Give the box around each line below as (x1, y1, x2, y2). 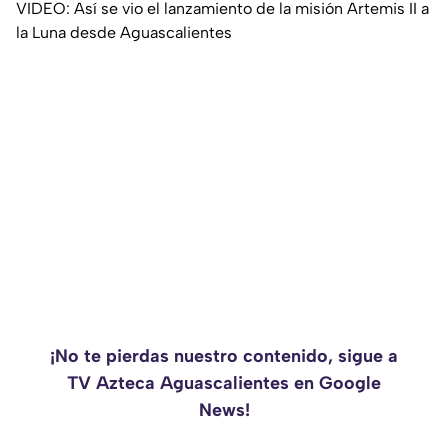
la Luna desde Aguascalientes (16, 23, 232, 43)
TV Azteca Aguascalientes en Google (67, 372, 381, 395)
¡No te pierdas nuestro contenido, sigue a (50, 345, 398, 368)
